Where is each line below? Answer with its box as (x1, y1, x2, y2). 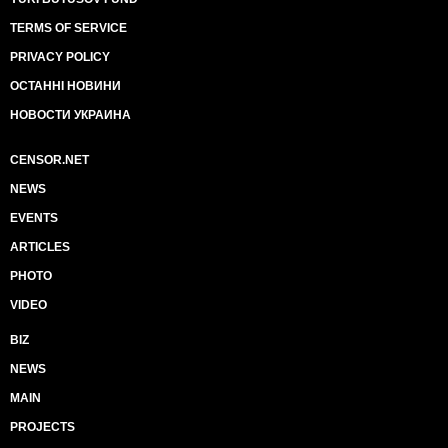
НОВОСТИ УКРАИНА (10, 108, 131, 122)
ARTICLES (10, 240, 70, 254)
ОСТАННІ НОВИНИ (10, 79, 121, 93)
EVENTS (10, 211, 58, 225)
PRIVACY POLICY (10, 50, 110, 64)
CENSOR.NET (10, 153, 89, 167)
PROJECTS (10, 420, 75, 434)
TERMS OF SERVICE (10, 21, 127, 35)
